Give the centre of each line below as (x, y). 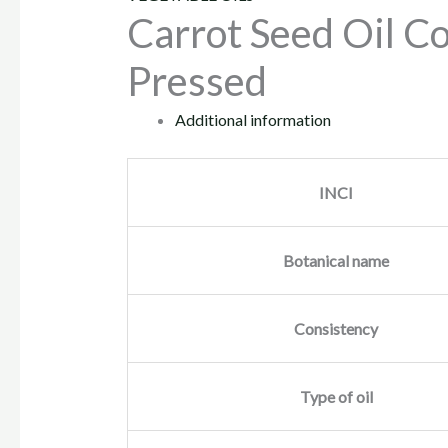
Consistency (336, 329)
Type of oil (336, 397)
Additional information (252, 120)
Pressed (196, 81)
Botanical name (336, 261)
